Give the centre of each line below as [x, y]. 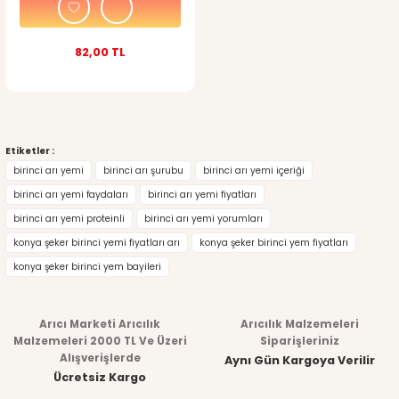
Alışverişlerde [100, 358]
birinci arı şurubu [143, 170]
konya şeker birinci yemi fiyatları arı [97, 242]
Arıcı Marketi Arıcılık [100, 324]
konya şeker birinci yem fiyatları [274, 242]
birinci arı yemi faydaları [71, 194]
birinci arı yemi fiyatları [202, 194]
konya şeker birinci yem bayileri [87, 266]
